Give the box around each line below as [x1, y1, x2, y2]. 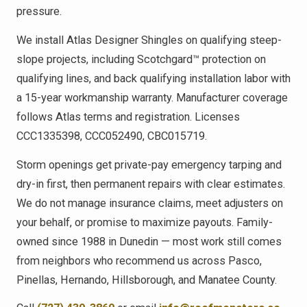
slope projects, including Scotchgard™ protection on [16, 53, 266, 66]
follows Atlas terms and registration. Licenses [16, 110, 240, 124]
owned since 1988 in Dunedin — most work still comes [16, 234, 282, 248]
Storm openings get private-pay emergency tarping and [16, 158, 282, 171]
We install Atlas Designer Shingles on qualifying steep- [16, 34, 282, 47]
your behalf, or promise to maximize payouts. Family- [16, 215, 273, 229]
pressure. [16, 5, 62, 19]
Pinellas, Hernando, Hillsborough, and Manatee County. [16, 273, 277, 286]
